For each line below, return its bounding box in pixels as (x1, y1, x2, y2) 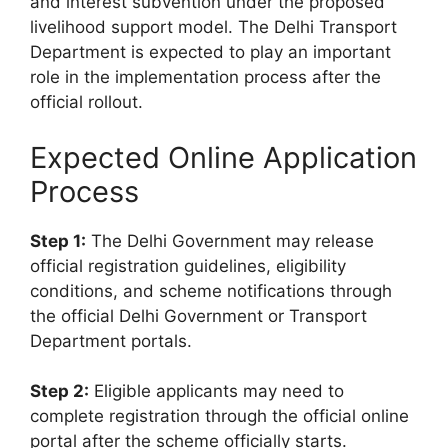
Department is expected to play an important (30, 42, 391, 63)
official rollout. (30, 92, 143, 113)
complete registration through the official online (30, 406, 409, 427)
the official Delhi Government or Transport (30, 305, 367, 326)
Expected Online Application (30, 139, 417, 175)
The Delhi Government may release (86, 230, 374, 251)
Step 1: (30, 230, 86, 251)
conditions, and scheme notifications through (30, 280, 392, 301)
